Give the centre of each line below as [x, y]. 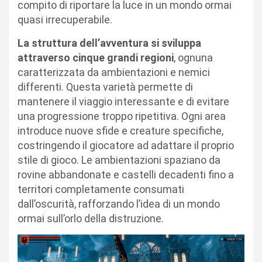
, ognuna [193, 57]
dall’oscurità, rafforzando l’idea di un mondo [119, 204]
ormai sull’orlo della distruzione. [91, 218]
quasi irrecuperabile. [65, 19]
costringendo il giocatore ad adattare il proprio [126, 145]
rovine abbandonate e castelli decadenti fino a [126, 174]
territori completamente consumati [101, 189]
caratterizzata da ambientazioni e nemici [114, 72]
